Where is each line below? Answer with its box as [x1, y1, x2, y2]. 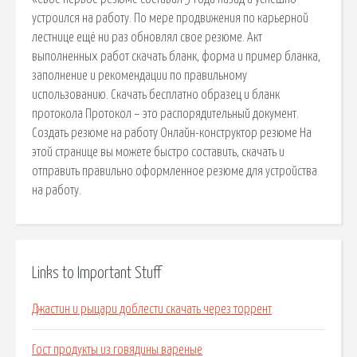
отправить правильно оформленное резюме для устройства [32, 164, 317, 178]
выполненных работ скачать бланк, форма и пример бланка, [32, 49, 320, 63]
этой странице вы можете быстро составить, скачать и [32, 145, 284, 159]
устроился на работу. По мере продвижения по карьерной [32, 11, 308, 25]
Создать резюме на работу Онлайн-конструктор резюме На [32, 126, 312, 139]
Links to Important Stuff [32, 265, 161, 281]
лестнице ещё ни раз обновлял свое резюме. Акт [32, 30, 262, 44]
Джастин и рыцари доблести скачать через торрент [32, 303, 272, 316]
